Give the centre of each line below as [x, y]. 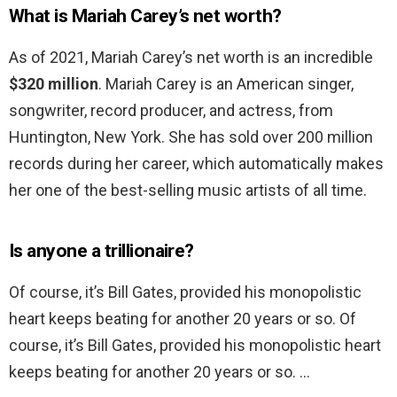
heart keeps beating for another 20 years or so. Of [183, 319]
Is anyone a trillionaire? [101, 251]
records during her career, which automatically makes [196, 164]
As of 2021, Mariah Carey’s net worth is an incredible [191, 58]
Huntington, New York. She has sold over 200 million [191, 137]
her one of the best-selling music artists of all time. [188, 191]
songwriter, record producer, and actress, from [171, 111]
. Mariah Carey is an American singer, [226, 84]
